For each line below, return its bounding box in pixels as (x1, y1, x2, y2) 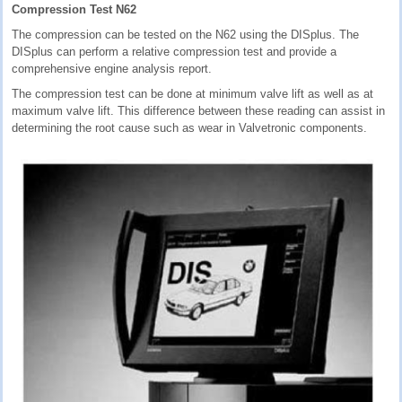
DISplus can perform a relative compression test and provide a (12, 44, 336, 58)
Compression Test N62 (12, 2, 136, 16)
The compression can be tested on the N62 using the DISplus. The (12, 27, 359, 41)
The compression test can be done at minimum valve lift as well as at (12, 86, 373, 100)
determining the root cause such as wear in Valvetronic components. (12, 120, 367, 135)
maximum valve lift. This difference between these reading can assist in (12, 103, 385, 118)
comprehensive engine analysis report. (12, 61, 212, 75)
